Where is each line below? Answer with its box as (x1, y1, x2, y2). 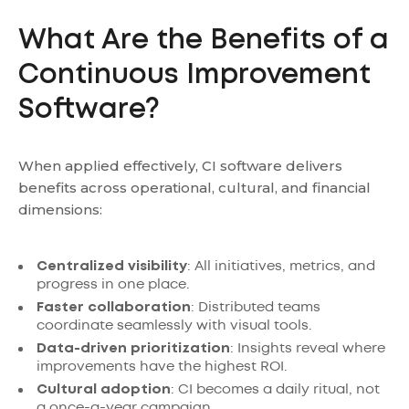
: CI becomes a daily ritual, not (171, 383, 380, 396)
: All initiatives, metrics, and (187, 260, 375, 273)
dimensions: (18, 201, 102, 218)
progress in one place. (37, 278, 190, 291)
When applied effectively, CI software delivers (18, 157, 342, 174)
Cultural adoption (37, 383, 171, 396)
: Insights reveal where (230, 342, 385, 355)
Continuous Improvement (18, 63, 371, 88)
